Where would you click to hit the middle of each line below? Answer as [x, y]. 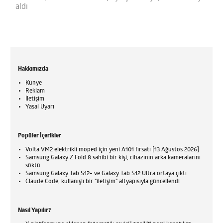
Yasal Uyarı [40, 107]
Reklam [35, 91]
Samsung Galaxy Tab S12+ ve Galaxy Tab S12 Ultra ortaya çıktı [106, 174]
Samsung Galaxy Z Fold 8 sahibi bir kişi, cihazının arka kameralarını [113, 158]
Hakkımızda [33, 69]
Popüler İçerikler [40, 136]
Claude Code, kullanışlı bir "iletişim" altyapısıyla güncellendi [103, 182]
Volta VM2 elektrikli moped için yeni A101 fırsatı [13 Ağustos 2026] [112, 150]
